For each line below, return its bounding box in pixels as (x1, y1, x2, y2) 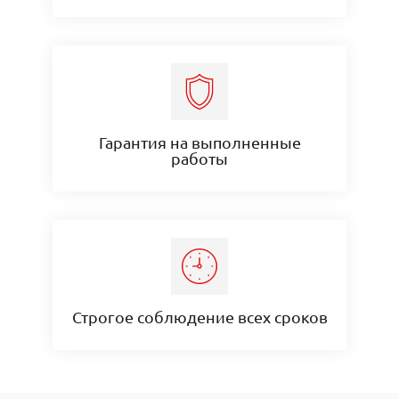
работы (171, 148, 228, 167)
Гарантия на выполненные (98, 132, 301, 151)
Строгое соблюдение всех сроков (71, 306, 328, 326)
